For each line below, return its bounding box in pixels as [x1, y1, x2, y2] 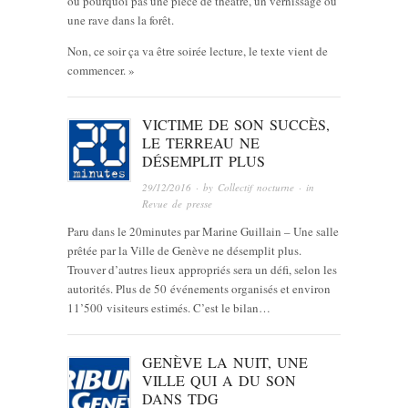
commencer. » [67, 62, 135, 79]
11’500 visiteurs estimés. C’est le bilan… [67, 299, 270, 316]
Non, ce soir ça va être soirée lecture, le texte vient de [67, 43, 328, 60]
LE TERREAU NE [142, 133, 260, 153]
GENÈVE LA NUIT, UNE [142, 352, 309, 372]
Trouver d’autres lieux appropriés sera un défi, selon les [67, 260, 337, 278]
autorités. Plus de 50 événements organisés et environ [67, 280, 331, 297]
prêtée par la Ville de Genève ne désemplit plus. [67, 241, 301, 259]
